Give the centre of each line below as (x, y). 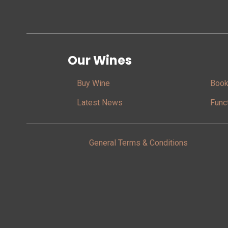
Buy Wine (93, 83)
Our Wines (99, 61)
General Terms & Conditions (138, 143)
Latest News (99, 103)
